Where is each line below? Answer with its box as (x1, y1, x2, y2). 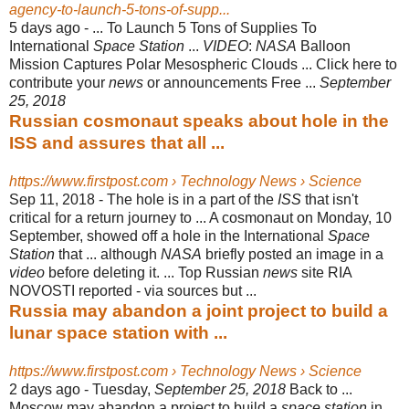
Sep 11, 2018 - (9, 191, 107, 207)
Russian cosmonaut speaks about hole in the (9, 110, 389, 131)
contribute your (9, 74, 109, 90)
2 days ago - (9, 381, 92, 397)
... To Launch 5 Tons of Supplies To (92, 19, 317, 36)
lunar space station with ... (9, 322, 227, 342)
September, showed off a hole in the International (9, 227, 328, 244)
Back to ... (286, 381, 352, 397)
